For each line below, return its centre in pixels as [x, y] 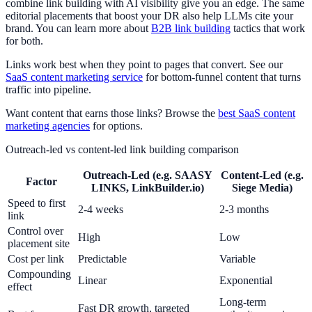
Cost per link [36, 259]
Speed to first [37, 203]
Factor [41, 182]
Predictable [102, 259]
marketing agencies [48, 126]
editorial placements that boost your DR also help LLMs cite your [149, 16]
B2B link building [191, 29]
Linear [92, 281]
